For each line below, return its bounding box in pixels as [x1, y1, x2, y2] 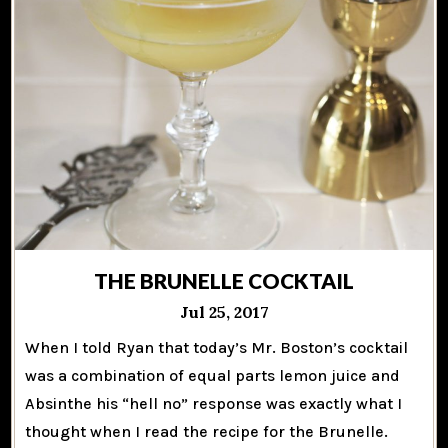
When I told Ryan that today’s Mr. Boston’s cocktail [25, 337, 409, 357]
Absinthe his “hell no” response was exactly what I [25, 393, 403, 413]
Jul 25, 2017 [179, 301, 269, 322]
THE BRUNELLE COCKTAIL [94, 267, 354, 293]
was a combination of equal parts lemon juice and [25, 365, 401, 385]
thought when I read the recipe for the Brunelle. [25, 421, 389, 441]
